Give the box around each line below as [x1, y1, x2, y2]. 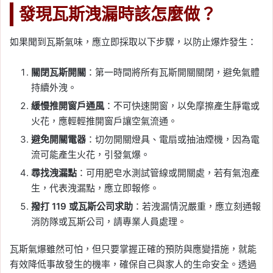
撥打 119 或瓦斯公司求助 [31, 200, 133, 213]
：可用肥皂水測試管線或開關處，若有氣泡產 [77, 167, 260, 179]
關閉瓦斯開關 [31, 66, 86, 79]
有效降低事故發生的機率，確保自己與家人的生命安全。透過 [10, 258, 257, 271]
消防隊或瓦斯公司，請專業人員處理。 [31, 216, 186, 228]
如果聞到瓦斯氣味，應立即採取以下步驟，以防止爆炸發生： [10, 36, 257, 48]
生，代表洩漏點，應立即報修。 [31, 182, 159, 194]
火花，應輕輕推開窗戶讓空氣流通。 [31, 115, 177, 127]
